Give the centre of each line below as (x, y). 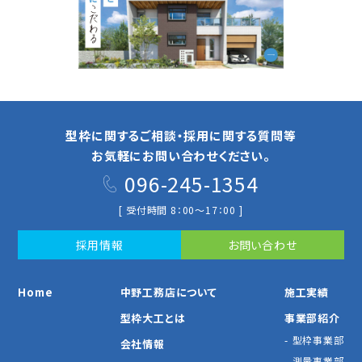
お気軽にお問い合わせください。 (181, 156)
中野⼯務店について (168, 293)
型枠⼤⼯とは (153, 318)
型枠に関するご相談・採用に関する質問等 (181, 136)
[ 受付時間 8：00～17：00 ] (181, 210)
